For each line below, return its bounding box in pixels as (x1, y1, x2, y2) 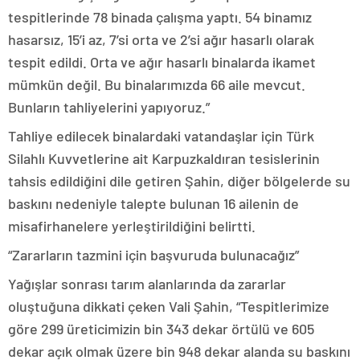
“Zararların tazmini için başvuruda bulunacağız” (8, 246, 299, 264)
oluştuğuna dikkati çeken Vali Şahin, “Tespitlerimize (8, 297, 329, 315)
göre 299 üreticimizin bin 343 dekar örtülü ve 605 (8, 320, 314, 337)
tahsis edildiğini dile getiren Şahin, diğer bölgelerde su (8, 172, 350, 190)
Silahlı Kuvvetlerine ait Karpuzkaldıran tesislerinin (8, 149, 320, 167)
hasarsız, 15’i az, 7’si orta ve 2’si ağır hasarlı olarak (8, 31, 314, 48)
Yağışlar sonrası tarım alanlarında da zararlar (8, 275, 286, 292)
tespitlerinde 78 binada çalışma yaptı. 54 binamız (8, 8, 312, 26)
